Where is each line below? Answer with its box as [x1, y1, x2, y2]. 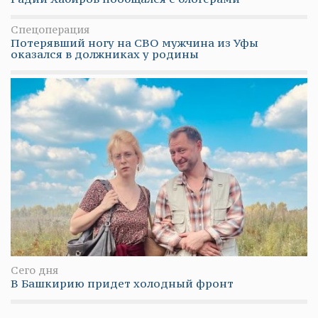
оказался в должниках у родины [11, 46, 199, 61]
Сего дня [11, 263, 58, 277]
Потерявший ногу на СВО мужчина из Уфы [11, 35, 258, 50]
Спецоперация [11, 22, 89, 36]
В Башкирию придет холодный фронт [11, 275, 234, 290]
